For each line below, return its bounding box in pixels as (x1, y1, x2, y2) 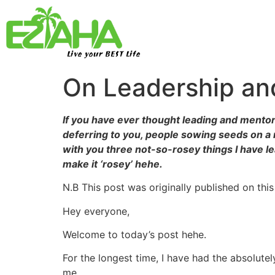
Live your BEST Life (66, 47, 140, 63)
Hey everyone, (63, 204, 130, 217)
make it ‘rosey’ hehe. (63, 157, 163, 170)
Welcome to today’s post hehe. (63, 228, 206, 241)
